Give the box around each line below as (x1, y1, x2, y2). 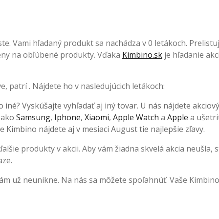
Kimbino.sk (122, 49, 162, 60)
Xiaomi (85, 112, 109, 123)
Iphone (54, 112, 81, 123)
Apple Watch (113, 112, 159, 123)
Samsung (16, 112, 50, 123)
